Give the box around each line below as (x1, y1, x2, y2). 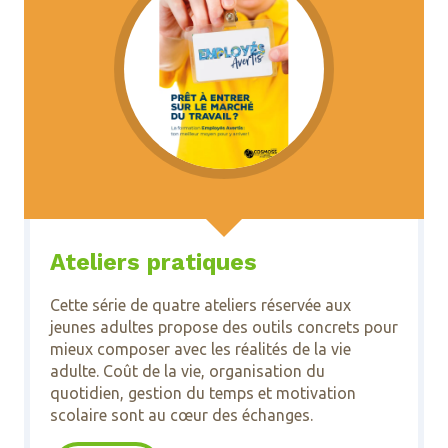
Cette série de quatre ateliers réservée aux (49, 295, 351, 314)
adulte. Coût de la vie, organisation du (49, 361, 325, 380)
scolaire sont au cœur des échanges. (49, 405, 317, 424)
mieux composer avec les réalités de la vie (49, 339, 351, 358)
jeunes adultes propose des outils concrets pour (49, 317, 398, 336)
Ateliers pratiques (49, 248, 257, 276)
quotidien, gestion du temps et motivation (49, 383, 356, 402)
